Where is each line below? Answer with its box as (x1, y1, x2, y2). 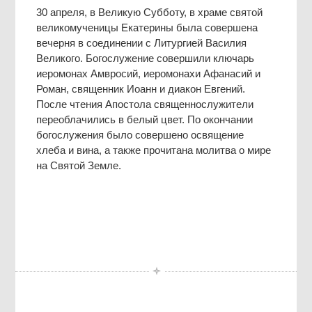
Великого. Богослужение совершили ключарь (36, 52, 255, 64)
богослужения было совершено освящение (36, 128, 244, 141)
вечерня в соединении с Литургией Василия (36, 36, 247, 49)
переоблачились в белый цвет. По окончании (36, 113, 253, 125)
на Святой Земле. (36, 159, 122, 171)
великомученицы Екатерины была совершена (36, 21, 258, 33)
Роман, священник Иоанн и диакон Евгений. (36, 82, 246, 95)
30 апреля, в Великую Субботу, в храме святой (36, 6, 263, 18)
